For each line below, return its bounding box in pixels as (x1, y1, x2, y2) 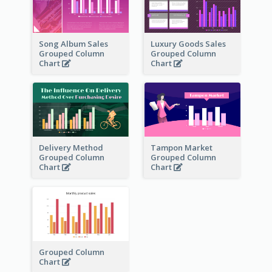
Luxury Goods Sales (150, 38, 226, 49)
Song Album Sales (38, 38, 108, 49)
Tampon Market (150, 142, 212, 154)
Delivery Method (38, 142, 103, 154)
